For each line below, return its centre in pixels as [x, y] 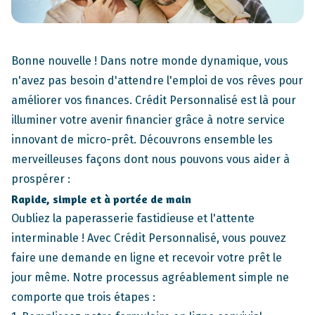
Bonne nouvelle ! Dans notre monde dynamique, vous [150, 61]
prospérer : [41, 179]
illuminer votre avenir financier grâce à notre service [148, 120]
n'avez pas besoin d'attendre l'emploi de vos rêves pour [157, 81]
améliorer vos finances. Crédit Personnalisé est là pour [154, 101]
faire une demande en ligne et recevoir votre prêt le [147, 258]
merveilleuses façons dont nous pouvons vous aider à [150, 160]
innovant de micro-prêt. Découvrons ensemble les [142, 140]
